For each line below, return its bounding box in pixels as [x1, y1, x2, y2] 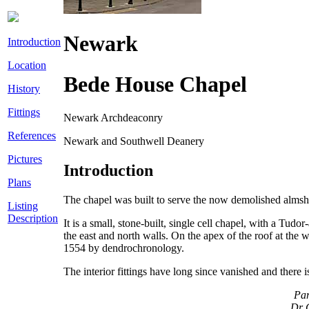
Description [8, 212, 58, 224]
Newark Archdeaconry [63, 112, 163, 124]
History [8, 83, 40, 94]
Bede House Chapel [63, 71, 247, 97]
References [8, 130, 56, 141]
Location [8, 59, 46, 71]
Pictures [8, 153, 42, 165]
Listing [8, 200, 38, 212]
